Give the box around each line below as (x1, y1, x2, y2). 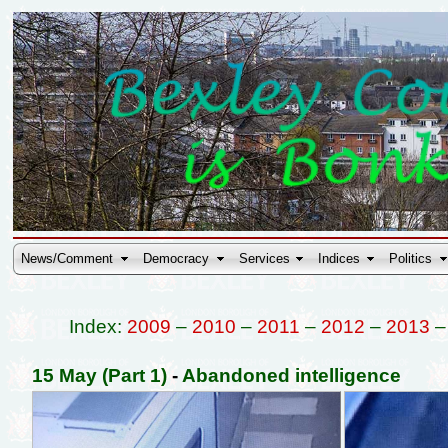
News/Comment (21, 251, 114, 267)
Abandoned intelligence (181, 364, 401, 386)
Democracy (143, 251, 210, 267)
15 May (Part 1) (31, 364, 167, 386)
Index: (68, 315, 127, 337)
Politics (389, 251, 433, 267)
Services (239, 251, 291, 267)
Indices (318, 251, 361, 267)
